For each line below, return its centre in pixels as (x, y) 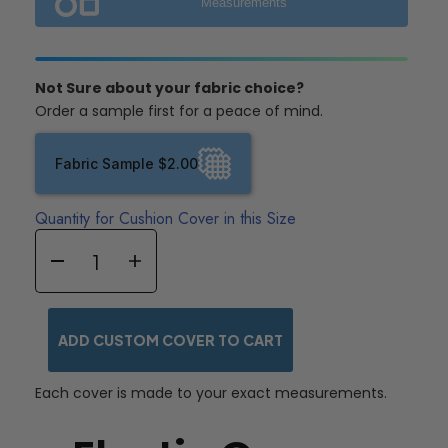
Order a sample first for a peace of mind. (179, 111)
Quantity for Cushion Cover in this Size (165, 219)
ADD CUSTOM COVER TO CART (170, 339)
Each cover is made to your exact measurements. (211, 393)
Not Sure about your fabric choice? (169, 88)
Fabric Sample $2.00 (126, 164)
